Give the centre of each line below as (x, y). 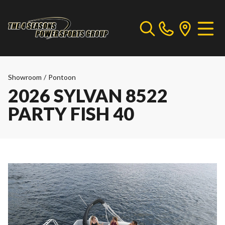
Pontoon (62, 77)
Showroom (25, 77)
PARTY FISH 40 (71, 114)
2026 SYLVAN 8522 (88, 95)
